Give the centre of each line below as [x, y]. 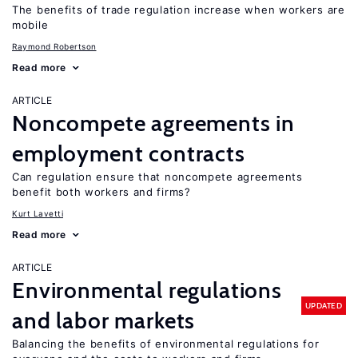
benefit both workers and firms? [101, 192]
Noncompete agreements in [154, 123]
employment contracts [129, 153]
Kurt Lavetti [38, 213]
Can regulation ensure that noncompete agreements [157, 177]
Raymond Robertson [54, 46]
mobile [30, 25]
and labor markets [104, 320]
